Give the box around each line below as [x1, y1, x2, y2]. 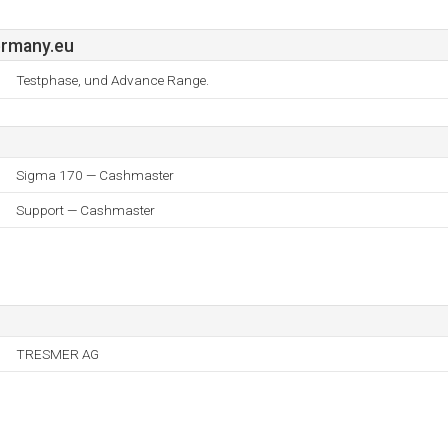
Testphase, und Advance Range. [16, 72, 209, 88]
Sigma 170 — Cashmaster [16, 167, 174, 183]
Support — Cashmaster [16, 202, 155, 218]
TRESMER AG [16, 346, 99, 362]
